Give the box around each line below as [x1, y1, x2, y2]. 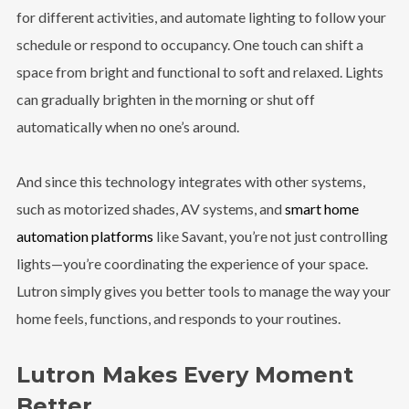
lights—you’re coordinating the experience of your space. [16, 254, 368, 272]
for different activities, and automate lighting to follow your [16, 7, 386, 26]
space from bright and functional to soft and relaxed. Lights [16, 62, 383, 80]
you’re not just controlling [225, 226, 388, 245]
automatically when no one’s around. [16, 117, 239, 135]
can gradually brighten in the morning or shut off [16, 89, 315, 108]
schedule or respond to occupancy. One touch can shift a [16, 35, 363, 53]
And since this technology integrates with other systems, [16, 172, 365, 190]
